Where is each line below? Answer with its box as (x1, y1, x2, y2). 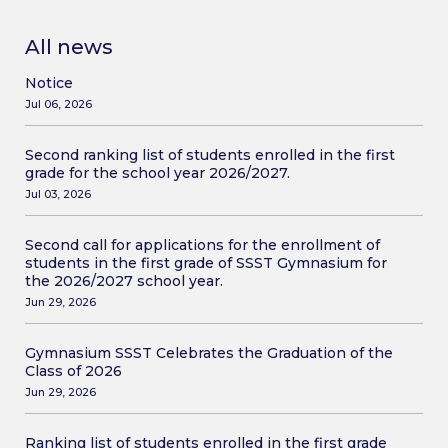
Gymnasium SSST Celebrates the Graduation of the (25, 344, 393, 363)
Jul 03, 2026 (25, 187, 91, 202)
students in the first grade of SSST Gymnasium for (25, 254, 387, 273)
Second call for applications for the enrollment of (25, 236, 380, 255)
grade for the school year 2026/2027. (25, 164, 290, 183)
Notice (25, 74, 73, 93)
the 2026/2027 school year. (25, 272, 223, 291)
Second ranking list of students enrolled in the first (25, 146, 395, 165)
